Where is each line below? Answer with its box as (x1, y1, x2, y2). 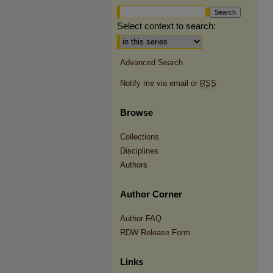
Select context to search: (117, 21, 216, 31)
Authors (120, 160, 147, 169)
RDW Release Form (120, 228, 190, 237)
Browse (120, 107, 153, 118)
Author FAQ (120, 214, 161, 223)
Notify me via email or (120, 79, 200, 88)
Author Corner (120, 188, 182, 199)
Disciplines (120, 146, 158, 155)
